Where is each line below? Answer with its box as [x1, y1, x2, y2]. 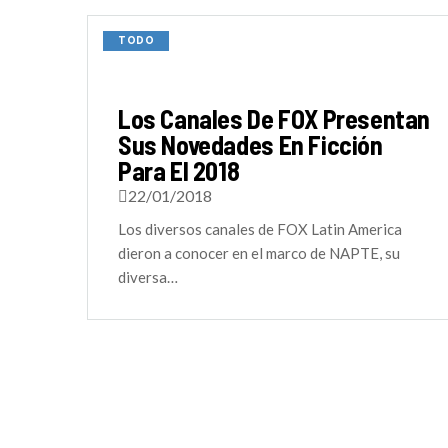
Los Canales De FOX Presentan [118, 103, 431, 134]
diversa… [118, 268, 178, 286]
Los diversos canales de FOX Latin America [118, 220, 402, 238]
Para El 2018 [118, 155, 240, 186]
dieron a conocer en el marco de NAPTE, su [118, 244, 400, 262]
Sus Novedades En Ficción [118, 129, 383, 160]
